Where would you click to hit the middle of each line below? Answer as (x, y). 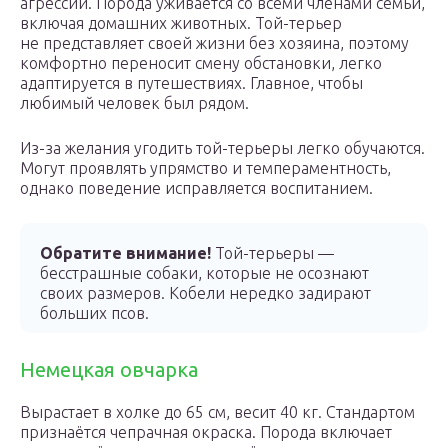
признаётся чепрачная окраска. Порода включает (206, 432)
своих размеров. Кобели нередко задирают (205, 293)
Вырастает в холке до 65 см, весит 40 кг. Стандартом (217, 412)
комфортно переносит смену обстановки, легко (201, 63)
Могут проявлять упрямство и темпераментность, (205, 168)
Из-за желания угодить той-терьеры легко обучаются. (222, 148)
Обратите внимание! (125, 253)
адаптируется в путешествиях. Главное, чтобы (191, 83)
